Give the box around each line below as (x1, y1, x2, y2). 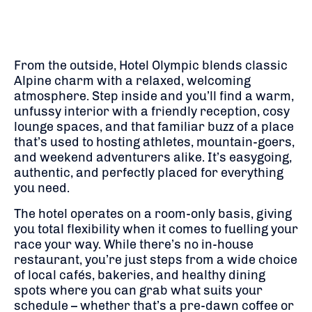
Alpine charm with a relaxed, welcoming (14, 72, 251, 88)
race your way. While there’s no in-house (14, 236, 253, 252)
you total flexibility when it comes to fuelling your (14, 221, 298, 237)
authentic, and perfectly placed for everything (14, 164, 283, 180)
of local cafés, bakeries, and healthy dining (14, 267, 265, 283)
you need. (14, 180, 70, 196)
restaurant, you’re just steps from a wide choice (14, 251, 297, 267)
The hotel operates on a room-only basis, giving (14, 205, 292, 221)
